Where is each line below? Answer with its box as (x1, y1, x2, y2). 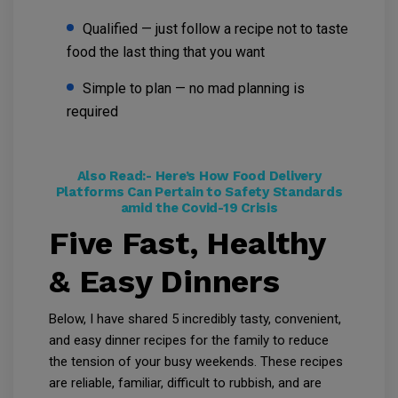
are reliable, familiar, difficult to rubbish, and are (49, 375, 322, 392)
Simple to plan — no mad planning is (83, 80, 305, 98)
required (67, 103, 118, 121)
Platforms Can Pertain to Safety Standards (55, 184, 343, 201)
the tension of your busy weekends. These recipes (49, 354, 343, 370)
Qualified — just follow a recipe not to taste (83, 20, 348, 38)
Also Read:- (76, 168, 155, 185)
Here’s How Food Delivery (155, 168, 322, 185)
